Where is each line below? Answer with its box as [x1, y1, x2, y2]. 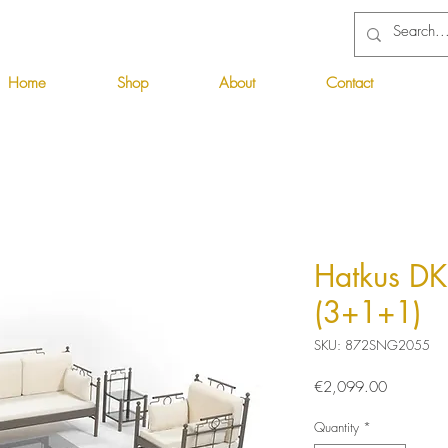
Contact [326, 73, 373, 93]
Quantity [314, 417, 359, 436]
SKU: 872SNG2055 [314, 335, 430, 354]
